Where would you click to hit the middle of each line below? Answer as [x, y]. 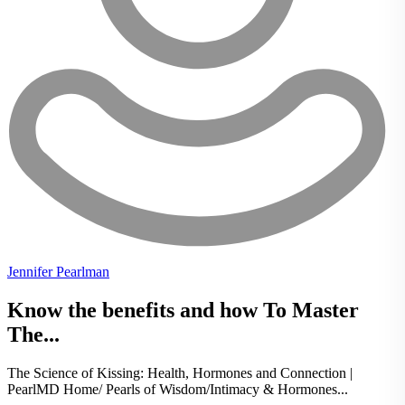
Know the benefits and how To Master [183, 311]
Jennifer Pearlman [58, 272]
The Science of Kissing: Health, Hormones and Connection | [180, 373]
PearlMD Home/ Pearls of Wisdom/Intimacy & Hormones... [178, 390]
